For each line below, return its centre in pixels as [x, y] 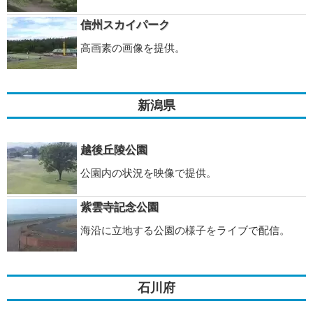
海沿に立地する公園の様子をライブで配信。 [185, 230]
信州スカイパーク [125, 25]
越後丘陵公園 [114, 150]
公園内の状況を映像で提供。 [148, 173]
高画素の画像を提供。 [133, 48]
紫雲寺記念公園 [119, 207]
